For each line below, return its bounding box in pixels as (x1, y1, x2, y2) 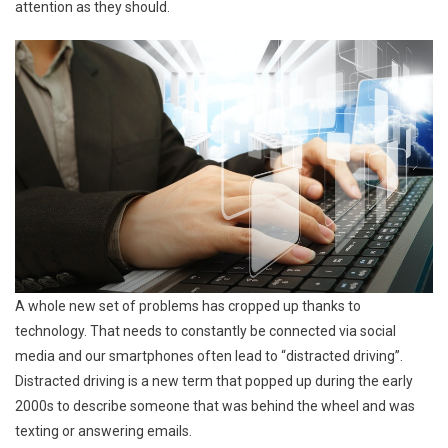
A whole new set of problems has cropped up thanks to (15, 297, 361, 314)
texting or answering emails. (15, 422, 192, 439)
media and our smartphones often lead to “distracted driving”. (15, 347, 403, 364)
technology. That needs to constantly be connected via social (15, 322, 396, 339)
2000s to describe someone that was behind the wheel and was (15, 397, 415, 414)
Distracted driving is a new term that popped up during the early (15, 372, 413, 389)
